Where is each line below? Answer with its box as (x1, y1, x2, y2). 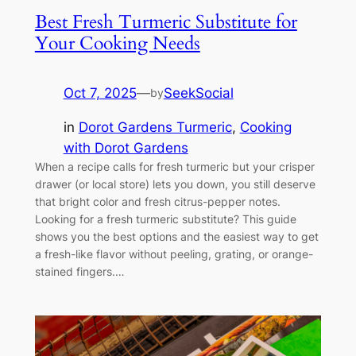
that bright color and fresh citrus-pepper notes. (34, 194, 281, 208)
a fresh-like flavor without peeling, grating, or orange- (34, 246, 313, 261)
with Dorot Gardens (63, 139, 188, 156)
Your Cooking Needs (34, 31, 200, 56)
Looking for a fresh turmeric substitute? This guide (34, 211, 296, 226)
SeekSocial (163, 85, 234, 102)
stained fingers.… (34, 264, 125, 278)
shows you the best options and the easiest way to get (34, 229, 319, 243)
